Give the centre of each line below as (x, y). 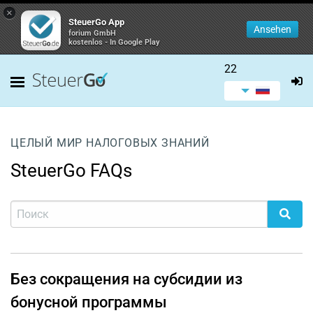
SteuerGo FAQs (71, 170)
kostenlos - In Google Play (114, 42)
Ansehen (272, 29)
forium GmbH (92, 33)
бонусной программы (89, 302)
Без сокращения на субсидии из (126, 279)
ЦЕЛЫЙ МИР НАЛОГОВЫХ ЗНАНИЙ (110, 143)
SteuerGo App (96, 22)
